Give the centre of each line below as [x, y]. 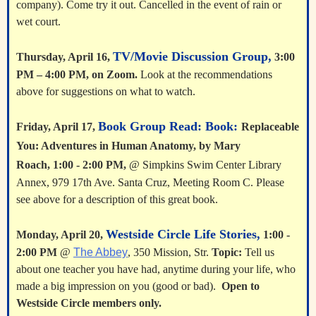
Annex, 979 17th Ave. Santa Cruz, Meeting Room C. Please [150, 182]
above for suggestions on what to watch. [107, 91]
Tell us [260, 252]
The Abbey [101, 252]
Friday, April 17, [56, 127]
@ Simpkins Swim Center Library [204, 165]
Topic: [227, 252]
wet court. [40, 22]
